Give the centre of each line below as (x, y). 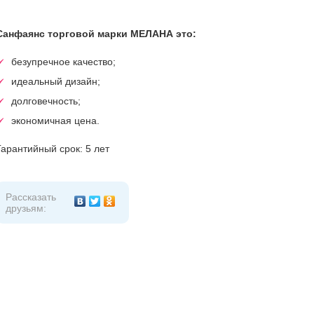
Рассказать (31, 197)
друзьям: (26, 208)
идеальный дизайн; (56, 81)
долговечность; (46, 101)
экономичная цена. (55, 121)
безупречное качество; (63, 62)
